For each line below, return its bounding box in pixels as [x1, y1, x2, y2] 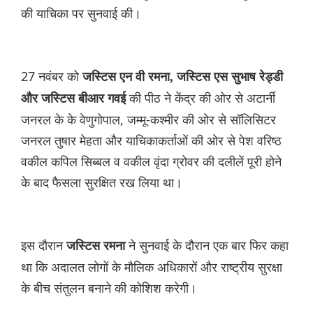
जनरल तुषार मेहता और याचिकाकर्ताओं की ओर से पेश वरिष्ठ [21, 132, 282, 150]
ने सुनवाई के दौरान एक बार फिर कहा [129, 237, 289, 254]
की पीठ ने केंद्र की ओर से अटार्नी [129, 89, 275, 107]
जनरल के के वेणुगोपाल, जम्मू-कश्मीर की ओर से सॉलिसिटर [21, 111, 276, 129]
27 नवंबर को [21, 68, 82, 85]
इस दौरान [21, 237, 66, 254]
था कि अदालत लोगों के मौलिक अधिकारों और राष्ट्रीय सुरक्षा [21, 259, 282, 276]
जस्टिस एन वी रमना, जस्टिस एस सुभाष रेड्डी [82, 70, 283, 85]
